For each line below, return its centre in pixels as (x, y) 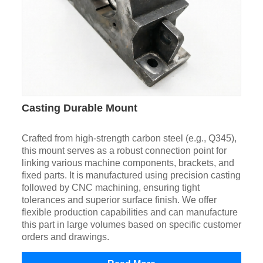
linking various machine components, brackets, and (128, 163)
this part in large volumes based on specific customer (131, 224)
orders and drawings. (65, 237)
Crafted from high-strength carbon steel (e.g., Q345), (129, 138)
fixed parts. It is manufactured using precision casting (131, 175)
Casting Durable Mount (79, 108)
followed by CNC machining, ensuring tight (110, 187)
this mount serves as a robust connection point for (124, 150)
